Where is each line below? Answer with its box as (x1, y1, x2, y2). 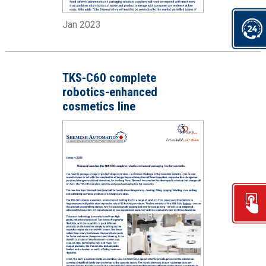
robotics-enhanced (62, 85, 157, 100)
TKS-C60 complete (62, 71, 156, 85)
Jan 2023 (62, 19, 101, 31)
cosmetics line (62, 99, 135, 114)
